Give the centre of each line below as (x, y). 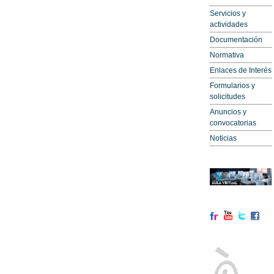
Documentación (236, 40)
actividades (228, 25)
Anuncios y (228, 112)
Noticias (223, 139)
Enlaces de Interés (240, 71)
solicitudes (227, 97)
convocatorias (233, 123)
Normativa (227, 55)
